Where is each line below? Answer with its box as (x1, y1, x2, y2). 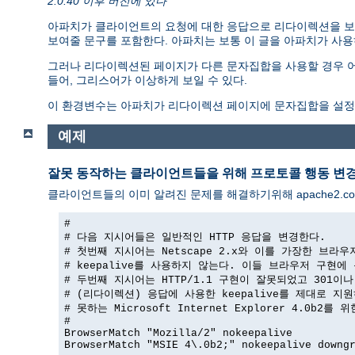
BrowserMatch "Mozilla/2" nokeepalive (64, 327, 292, 340)
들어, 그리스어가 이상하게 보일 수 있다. (48, 73, 247, 86)
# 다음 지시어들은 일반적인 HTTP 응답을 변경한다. (64, 231, 326, 244)
